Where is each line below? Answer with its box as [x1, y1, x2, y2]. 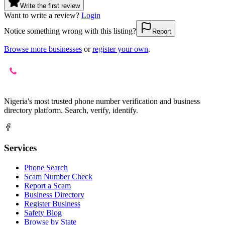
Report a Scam [24, 181, 71, 190]
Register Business [24, 199, 80, 208]
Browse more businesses [4, 45, 82, 54]
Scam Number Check [24, 172, 92, 181]
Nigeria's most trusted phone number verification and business [4, 97, 200, 106]
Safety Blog [24, 208, 62, 217]
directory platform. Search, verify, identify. [4, 106, 138, 115]
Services [4, 142, 37, 153]
